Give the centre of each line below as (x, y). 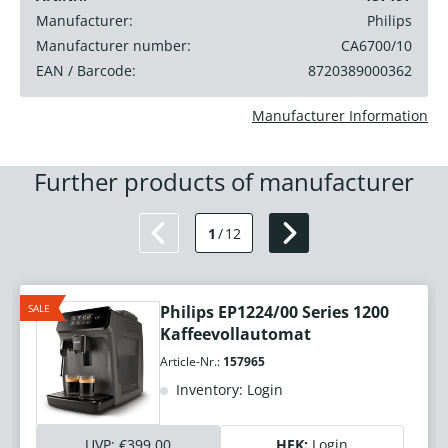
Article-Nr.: (191, 362)
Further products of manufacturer (224, 182)
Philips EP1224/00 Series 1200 (274, 312)
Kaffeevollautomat (235, 334)
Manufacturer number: (113, 46)
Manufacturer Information (340, 116)
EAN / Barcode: (86, 71)
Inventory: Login (227, 390)
